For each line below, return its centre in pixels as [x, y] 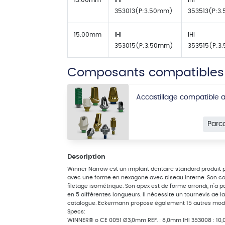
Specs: [76, 212]
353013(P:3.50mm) [144, 11]
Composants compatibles [146, 73]
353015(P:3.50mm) [144, 46]
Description [86, 157]
